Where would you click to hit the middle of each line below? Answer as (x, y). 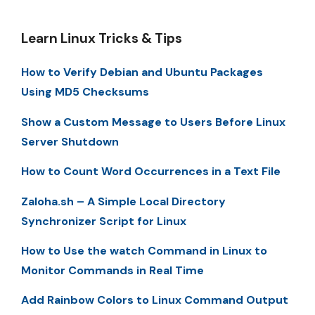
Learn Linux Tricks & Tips (102, 39)
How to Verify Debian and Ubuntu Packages (142, 72)
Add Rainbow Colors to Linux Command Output (155, 300)
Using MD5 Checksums (85, 92)
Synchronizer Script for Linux (104, 221)
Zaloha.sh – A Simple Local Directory (123, 201)
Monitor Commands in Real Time (112, 270)
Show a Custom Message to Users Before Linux (153, 122)
